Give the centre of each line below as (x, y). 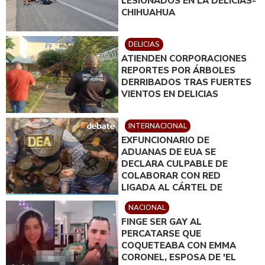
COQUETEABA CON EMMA (179, 246)
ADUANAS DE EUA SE (169, 152)
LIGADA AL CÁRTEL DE (172, 188)
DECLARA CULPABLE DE (174, 164)
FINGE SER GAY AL (161, 222)
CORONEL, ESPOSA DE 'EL (179, 258)
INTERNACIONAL (158, 126)
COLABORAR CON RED (171, 176)
